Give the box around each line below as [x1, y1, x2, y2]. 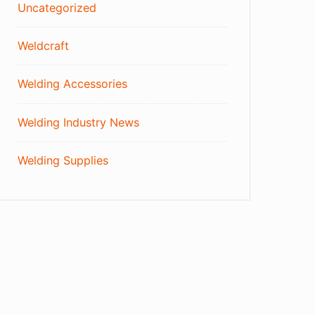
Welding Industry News [18, 115, 140, 129]
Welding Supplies [18, 153, 109, 168]
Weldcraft [18, 39, 70, 53]
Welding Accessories [18, 77, 128, 91]
